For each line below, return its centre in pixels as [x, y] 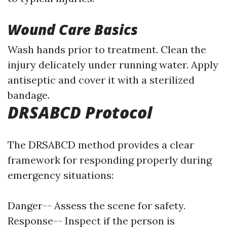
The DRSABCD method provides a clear [101, 145]
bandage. [29, 95]
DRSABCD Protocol [80, 112]
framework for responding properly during [110, 160]
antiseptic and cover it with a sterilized [101, 80]
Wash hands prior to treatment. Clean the [107, 49]
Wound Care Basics [73, 29]
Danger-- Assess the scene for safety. [97, 205]
